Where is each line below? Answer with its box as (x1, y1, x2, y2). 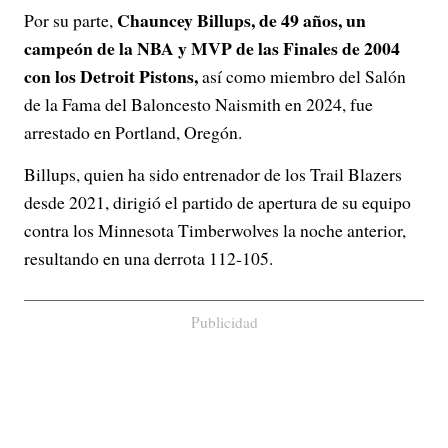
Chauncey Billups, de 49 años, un (117, 7, 366, 33)
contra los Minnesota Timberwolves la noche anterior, (24, 218, 406, 242)
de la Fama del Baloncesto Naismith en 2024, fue (24, 92, 373, 116)
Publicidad (190, 312, 258, 332)
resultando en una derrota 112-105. (24, 246, 273, 270)
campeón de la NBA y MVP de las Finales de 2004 (24, 35, 400, 61)
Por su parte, (24, 8, 117, 32)
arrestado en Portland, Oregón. (24, 120, 242, 144)
